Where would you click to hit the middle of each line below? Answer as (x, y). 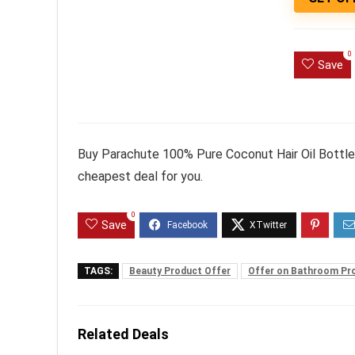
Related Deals (123, 334)
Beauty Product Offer (180, 271)
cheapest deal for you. (140, 177)
